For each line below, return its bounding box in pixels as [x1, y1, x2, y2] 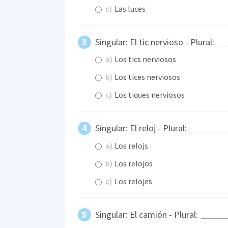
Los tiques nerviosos [113, 90, 185, 100]
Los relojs [113, 140, 148, 151]
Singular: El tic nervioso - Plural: [95, 36, 216, 48]
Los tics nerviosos [113, 54, 176, 65]
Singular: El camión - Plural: [95, 208, 200, 220]
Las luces [113, 3, 146, 14]
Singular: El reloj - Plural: [95, 122, 189, 134]
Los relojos [113, 158, 153, 168]
